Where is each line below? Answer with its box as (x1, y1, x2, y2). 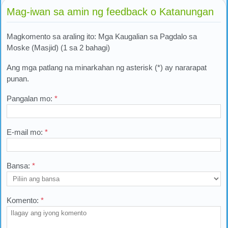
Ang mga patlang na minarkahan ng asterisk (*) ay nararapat (7, 63, 207, 72)
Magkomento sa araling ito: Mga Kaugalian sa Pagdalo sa (7, 32, 197, 41)
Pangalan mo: (7, 94, 54, 103)
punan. (7, 74, 29, 83)
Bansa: (7, 161, 32, 170)
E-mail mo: (7, 127, 45, 136)
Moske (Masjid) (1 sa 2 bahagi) (7, 43, 110, 52)
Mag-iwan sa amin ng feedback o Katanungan (7, 6, 214, 17)
